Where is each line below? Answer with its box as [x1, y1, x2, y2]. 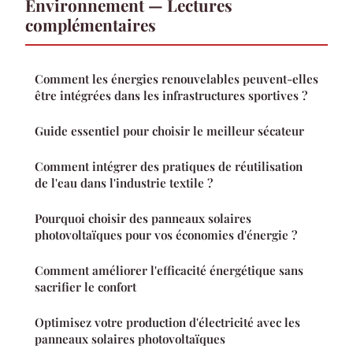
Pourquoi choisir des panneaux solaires [35, 210, 251, 226]
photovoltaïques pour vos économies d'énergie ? [35, 226, 297, 243]
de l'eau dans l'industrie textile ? [35, 174, 213, 191]
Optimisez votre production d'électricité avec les [35, 314, 300, 330]
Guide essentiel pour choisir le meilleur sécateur [35, 122, 304, 139]
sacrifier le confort [35, 278, 136, 295]
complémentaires [25, 13, 156, 35]
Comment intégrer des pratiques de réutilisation [35, 158, 303, 174]
